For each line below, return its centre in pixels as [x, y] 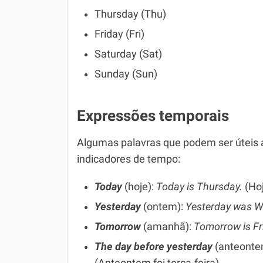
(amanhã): [168, 227]
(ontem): [164, 207]
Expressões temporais [153, 116]
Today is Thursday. [199, 187]
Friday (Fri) [119, 34]
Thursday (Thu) [130, 14]
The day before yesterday [154, 247]
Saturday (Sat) [128, 54]
